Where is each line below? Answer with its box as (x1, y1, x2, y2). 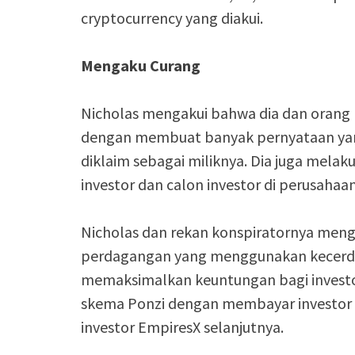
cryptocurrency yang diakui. (81, 7, 269, 28)
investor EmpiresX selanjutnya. (81, 316, 290, 337)
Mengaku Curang (81, 55, 200, 75)
